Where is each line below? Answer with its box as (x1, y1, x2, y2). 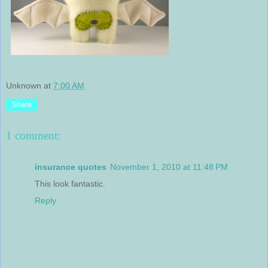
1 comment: (6, 129, 60, 142)
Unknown (6, 80, 41, 90)
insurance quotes (35, 162, 106, 172)
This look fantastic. (35, 178, 105, 188)
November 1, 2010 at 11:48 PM (110, 162, 228, 172)
